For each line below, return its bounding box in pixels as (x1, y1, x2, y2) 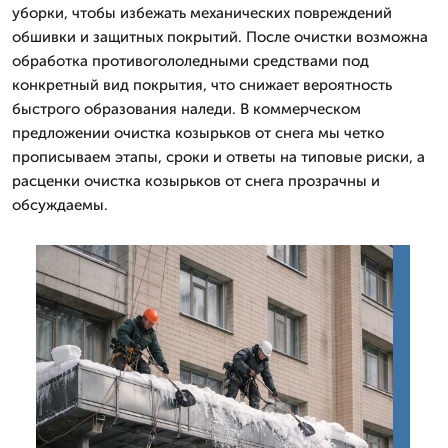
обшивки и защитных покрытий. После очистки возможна (12, 28, 428, 46)
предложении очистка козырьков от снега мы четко (12, 124, 384, 142)
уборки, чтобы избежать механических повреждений (12, 4, 392, 22)
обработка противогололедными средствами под (12, 52, 369, 70)
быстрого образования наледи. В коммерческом (12, 100, 361, 118)
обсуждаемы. (12, 196, 108, 214)
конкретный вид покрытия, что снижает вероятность (12, 76, 392, 94)
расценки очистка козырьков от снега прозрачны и (12, 172, 380, 190)
